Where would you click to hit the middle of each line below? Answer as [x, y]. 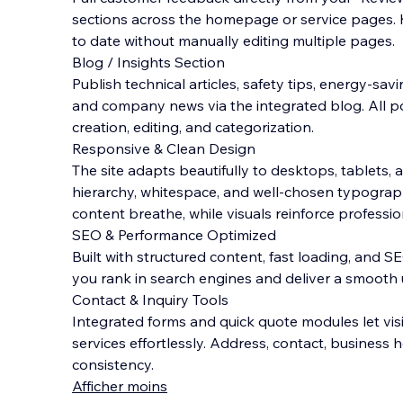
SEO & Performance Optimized [174, 235]
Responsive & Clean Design [164, 148]
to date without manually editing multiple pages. [233, 40]
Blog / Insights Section [148, 62]
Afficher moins [120, 386]
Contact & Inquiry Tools [150, 300]
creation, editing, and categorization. [193, 127]
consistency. [113, 364]
